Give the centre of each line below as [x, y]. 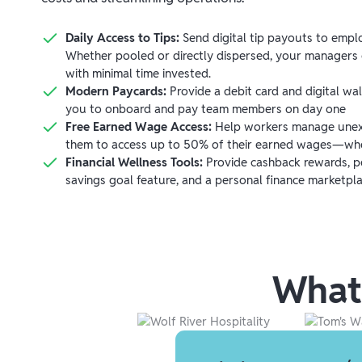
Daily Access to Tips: [123, 38]
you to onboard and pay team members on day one [206, 109]
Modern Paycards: [118, 91]
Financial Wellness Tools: [135, 162]
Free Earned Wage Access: [141, 127]
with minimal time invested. [139, 74]
